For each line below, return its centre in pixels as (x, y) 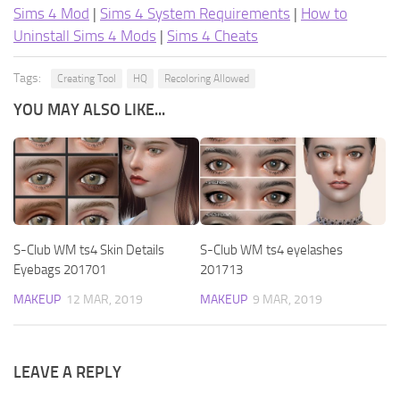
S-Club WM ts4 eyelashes (271, 250)
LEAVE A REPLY (67, 372)
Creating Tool (87, 79)
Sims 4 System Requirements (195, 14)
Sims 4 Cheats (212, 36)
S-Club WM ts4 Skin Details (89, 250)
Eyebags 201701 (60, 270)
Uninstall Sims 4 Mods (85, 36)
